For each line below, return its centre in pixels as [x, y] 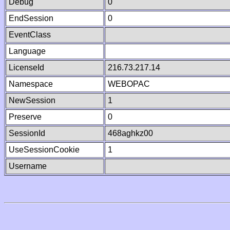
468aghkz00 [130, 133]
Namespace [31, 84]
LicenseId [26, 68]
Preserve [25, 117]
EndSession [31, 18]
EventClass [30, 35]
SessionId [27, 133]
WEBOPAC [129, 84]
